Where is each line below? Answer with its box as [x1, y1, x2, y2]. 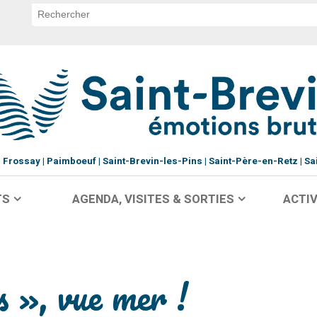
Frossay [2, 154, 40, 168]
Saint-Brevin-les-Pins [102, 154, 202, 168]
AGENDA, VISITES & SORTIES [71, 190, 234, 208]
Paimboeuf [46, 154, 96, 168]
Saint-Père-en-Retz [208, 154, 298, 168]
